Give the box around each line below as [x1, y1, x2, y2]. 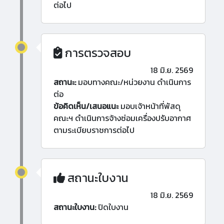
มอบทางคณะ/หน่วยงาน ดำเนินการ [76, 76, 191, 88]
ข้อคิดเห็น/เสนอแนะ [53, 100, 118, 112]
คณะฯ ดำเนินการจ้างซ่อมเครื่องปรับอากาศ [53, 112, 191, 124]
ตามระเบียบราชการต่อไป [53, 124, 134, 136]
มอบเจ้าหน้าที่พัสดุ [118, 100, 180, 112]
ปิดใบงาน [96, 201, 128, 213]
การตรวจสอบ [62, 44, 131, 62]
